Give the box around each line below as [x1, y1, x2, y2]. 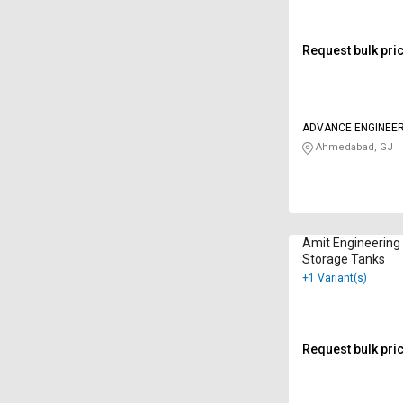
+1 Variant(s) [302, 271, 368, 284]
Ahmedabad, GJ [313, 141, 394, 154]
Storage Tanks [302, 251, 386, 266]
